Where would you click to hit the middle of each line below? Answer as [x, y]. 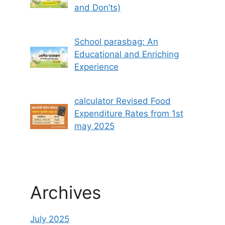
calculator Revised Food [122, 101]
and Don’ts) [97, 7]
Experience [96, 67]
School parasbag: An [116, 41]
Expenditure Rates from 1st [129, 114]
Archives [66, 193]
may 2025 [94, 126]
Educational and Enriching [126, 54]
